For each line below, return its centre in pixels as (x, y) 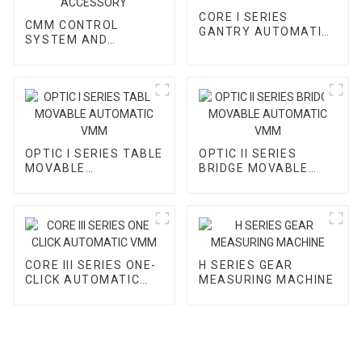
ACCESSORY (63, 55)
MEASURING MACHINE (266, 280)
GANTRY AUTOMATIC (264, 31)
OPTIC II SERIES (248, 154)
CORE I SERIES (243, 17)
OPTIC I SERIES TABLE (94, 154)
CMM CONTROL (72, 25)
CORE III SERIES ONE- (90, 265)
